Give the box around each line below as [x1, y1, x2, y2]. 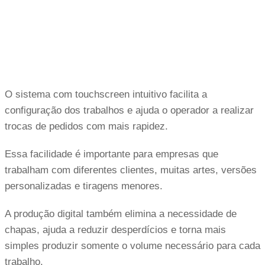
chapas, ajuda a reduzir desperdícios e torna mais [5, 224, 226, 235]
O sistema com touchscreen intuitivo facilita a [5, 88, 207, 100]
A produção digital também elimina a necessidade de [5, 208, 237, 219]
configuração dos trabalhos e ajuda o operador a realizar [5, 104, 254, 116]
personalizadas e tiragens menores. [5, 180, 163, 192]
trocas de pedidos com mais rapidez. [5, 120, 168, 132]
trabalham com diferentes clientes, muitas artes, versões [5, 164, 257, 176]
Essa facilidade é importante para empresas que [5, 148, 218, 160]
